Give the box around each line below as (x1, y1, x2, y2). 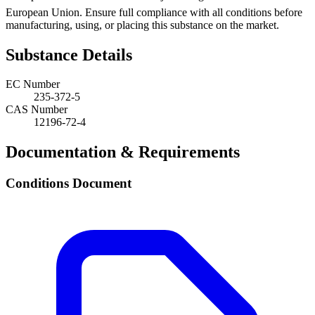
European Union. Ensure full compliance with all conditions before (6, 6, 302, 18)
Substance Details (6, 45, 132, 64)
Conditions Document (6, 176, 131, 191)
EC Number (6, 78, 60, 91)
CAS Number (6, 103, 67, 116)
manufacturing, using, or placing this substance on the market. (6, 18, 279, 31)
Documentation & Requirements (6, 143, 240, 162)
